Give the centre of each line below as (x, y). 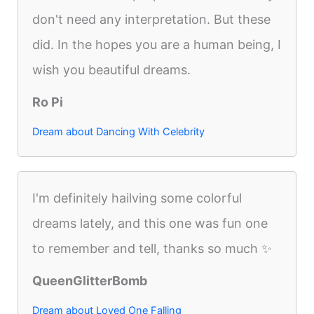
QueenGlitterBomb (90, 281)
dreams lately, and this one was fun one (150, 224)
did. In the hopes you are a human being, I (157, 45)
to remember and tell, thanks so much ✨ (152, 249)
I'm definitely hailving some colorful (137, 198)
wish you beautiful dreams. (112, 70)
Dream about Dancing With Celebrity (119, 132)
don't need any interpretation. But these (152, 20)
